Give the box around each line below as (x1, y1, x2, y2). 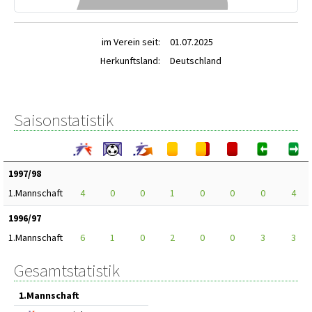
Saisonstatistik (14, 109, 114, 131)
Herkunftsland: (100, 54, 160, 67)
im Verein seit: (102, 36, 160, 48)
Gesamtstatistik (14, 259, 120, 281)
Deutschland (170, 54, 221, 67)
